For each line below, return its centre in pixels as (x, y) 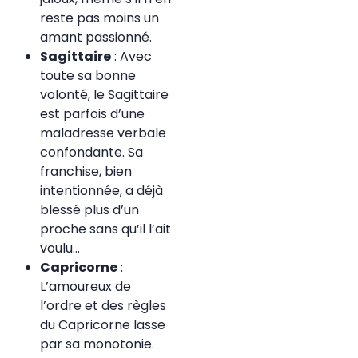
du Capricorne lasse (103, 325)
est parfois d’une (92, 114)
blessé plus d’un (89, 210)
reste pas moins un (99, 18)
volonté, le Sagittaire (104, 95)
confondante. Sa (91, 153)
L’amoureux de (86, 287)
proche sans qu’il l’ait (105, 229)
